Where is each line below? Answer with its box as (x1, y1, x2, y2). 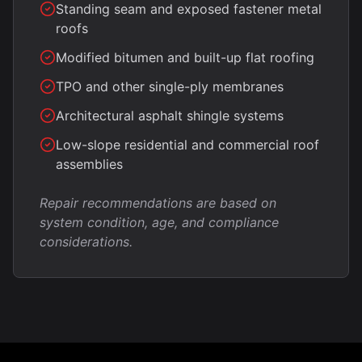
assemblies (56, 156, 123, 172)
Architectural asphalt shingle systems (56, 107, 284, 124)
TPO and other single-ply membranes (56, 78, 284, 95)
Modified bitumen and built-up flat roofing (56, 49, 314, 65)
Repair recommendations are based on (40, 195, 276, 211)
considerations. (40, 234, 133, 250)
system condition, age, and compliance (40, 214, 279, 230)
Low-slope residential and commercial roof (56, 137, 319, 153)
